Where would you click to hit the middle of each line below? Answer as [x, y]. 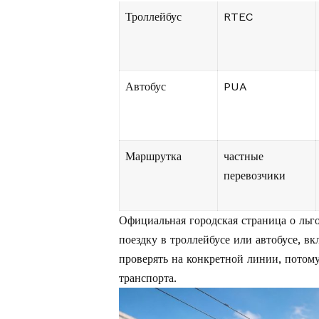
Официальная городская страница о [209, 221]
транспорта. [148, 278]
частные [244, 157]
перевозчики [255, 176]
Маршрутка [153, 157]
